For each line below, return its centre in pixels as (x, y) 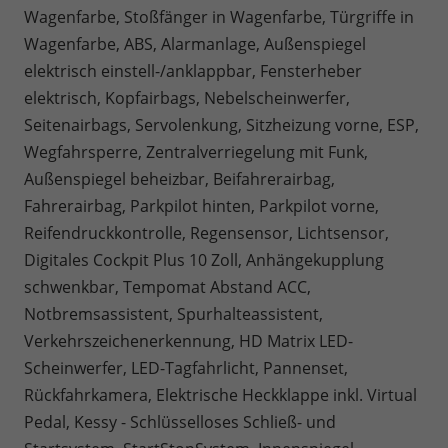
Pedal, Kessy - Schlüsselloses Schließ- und (180, 422)
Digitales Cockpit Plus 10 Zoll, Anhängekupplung (204, 260)
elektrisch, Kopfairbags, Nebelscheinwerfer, (187, 98)
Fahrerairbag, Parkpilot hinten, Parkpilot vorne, (201, 206)
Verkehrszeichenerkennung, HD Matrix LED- (188, 341)
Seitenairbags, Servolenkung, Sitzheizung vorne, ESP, (221, 125)
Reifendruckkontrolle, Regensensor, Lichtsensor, (206, 233)
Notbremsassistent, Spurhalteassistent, (173, 314)
